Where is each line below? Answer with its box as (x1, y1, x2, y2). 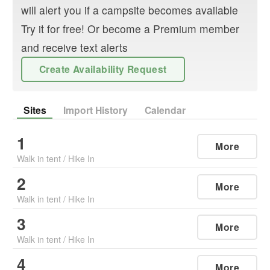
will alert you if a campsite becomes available (21, 2, 238, 17)
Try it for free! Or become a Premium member (21, 20, 239, 36)
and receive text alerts (21, 39, 128, 55)
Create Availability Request (39, 61, 167, 76)
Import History (63, 102, 128, 117)
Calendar (144, 102, 186, 117)
